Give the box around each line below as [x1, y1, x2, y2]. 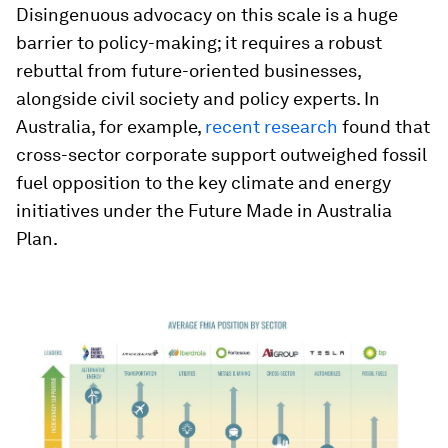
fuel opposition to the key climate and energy [16, 172, 391, 193]
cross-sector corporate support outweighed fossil [16, 144, 427, 165]
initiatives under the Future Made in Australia [16, 200, 392, 221]
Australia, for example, [16, 116, 205, 137]
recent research [205, 116, 338, 137]
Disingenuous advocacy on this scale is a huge [16, 4, 398, 25]
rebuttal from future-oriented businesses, [16, 60, 361, 81]
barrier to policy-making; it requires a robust [16, 32, 382, 53]
